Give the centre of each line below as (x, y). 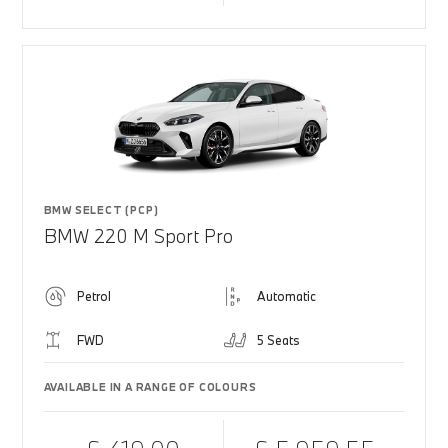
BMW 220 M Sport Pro (138, 236)
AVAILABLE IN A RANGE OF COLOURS (150, 387)
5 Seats (278, 340)
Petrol (93, 296)
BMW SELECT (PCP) (101, 210)
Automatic (286, 296)
